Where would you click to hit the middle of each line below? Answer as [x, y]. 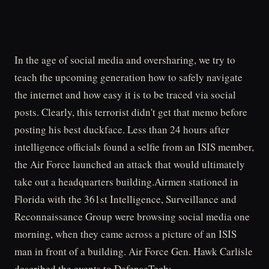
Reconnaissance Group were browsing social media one [132, 216]
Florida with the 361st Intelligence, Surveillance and [125, 199]
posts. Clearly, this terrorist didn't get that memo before [131, 112]
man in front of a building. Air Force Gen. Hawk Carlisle [134, 251]
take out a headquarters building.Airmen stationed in [126, 182]
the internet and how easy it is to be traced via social [125, 95]
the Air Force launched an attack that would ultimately [130, 164]
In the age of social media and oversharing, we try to [125, 60]
